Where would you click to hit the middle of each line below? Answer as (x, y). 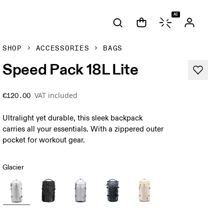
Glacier (13, 167)
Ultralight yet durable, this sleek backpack (73, 118)
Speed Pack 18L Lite (70, 69)
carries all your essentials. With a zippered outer (83, 129)
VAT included (56, 95)
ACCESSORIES (62, 48)
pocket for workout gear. (44, 140)
